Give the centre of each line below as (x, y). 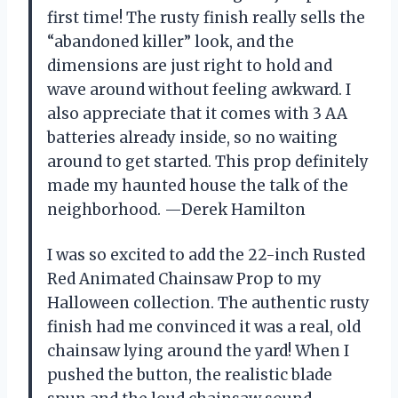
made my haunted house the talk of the (198, 185)
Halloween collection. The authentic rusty (208, 302)
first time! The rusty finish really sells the (206, 17)
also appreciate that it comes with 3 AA (197, 113)
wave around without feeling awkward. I (199, 89)
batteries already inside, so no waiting (192, 137)
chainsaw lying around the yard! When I (198, 350)
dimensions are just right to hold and (190, 65)
